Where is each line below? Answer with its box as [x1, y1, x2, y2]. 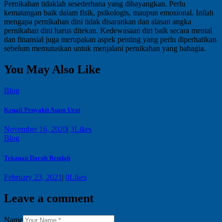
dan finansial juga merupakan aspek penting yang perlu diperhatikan [4, 35, 217, 44]
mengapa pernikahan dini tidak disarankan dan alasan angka [4, 17, 191, 26]
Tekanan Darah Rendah [4, 154, 70, 162]
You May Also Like [4, 63, 101, 76]
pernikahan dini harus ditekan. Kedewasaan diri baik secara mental [4, 26, 212, 35]
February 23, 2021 [4, 172, 62, 181]
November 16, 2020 [4, 125, 67, 134]
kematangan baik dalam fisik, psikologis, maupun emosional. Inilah [4, 8, 214, 17]
